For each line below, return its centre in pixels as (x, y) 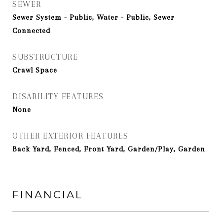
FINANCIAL (48, 195)
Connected (31, 31)
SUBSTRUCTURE (45, 57)
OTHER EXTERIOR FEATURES (71, 136)
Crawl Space (35, 70)
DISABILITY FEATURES (58, 96)
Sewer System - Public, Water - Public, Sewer (93, 17)
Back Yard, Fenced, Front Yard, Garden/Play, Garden (109, 149)
